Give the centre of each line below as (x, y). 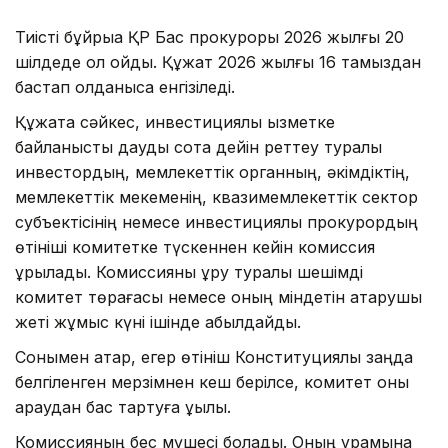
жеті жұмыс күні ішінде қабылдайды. (158, 321)
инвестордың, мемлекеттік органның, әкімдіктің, (212, 171)
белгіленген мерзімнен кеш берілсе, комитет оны (212, 381)
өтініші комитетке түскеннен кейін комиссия (195, 246)
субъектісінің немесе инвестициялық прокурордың (216, 221)
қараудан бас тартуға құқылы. (123, 406)
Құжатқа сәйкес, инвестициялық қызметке (175, 121)
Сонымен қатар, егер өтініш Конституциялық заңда (214, 356)
